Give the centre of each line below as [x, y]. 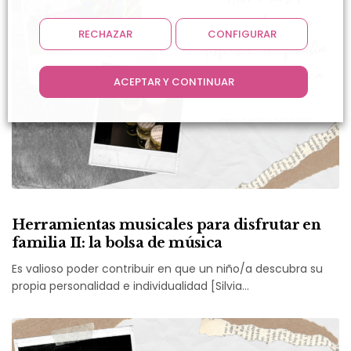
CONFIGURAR [242, 34]
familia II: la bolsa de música [117, 242]
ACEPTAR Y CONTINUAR [174, 82]
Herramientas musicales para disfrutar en [166, 224]
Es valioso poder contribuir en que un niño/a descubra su [168, 268]
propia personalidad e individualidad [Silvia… [131, 286]
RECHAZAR [105, 34]
